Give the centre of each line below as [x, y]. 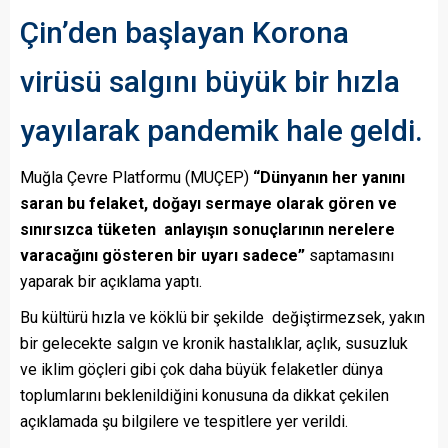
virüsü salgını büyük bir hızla [210, 82]
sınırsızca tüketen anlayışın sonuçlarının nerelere [207, 230]
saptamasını [349, 256]
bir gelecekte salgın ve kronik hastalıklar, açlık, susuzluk [214, 344]
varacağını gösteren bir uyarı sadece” [162, 256]
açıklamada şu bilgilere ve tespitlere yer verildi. [184, 422]
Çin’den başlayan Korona [184, 33]
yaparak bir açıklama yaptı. [111, 282]
